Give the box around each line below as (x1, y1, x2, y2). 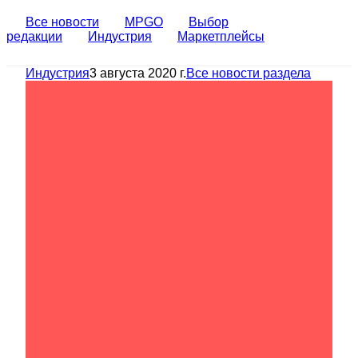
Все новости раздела (186, 66, 311, 80)
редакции (6, 29, 62, 43)
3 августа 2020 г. (89, 66, 186, 80)
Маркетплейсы (177, 29, 265, 43)
